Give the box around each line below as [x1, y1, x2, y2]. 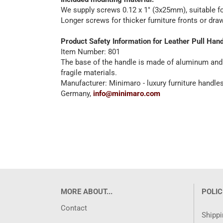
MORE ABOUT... [61, 187, 112, 196]
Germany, [61, 89, 93, 98]
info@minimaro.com [93, 89, 160, 98]
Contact [61, 204, 87, 213]
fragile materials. [61, 68, 117, 77]
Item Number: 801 [61, 47, 120, 56]
